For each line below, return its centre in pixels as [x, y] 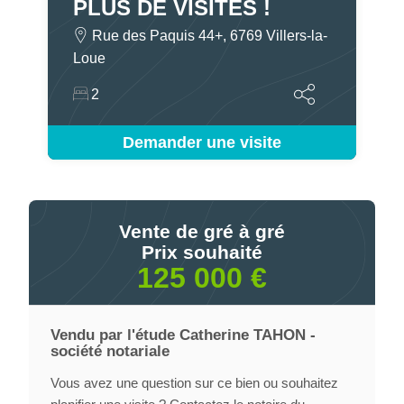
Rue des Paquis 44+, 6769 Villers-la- [209, 35]
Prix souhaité [202, 252]
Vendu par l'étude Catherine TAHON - [183, 335]
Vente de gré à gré [202, 231]
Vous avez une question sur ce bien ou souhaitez [194, 383]
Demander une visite [202, 143]
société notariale [110, 351]
